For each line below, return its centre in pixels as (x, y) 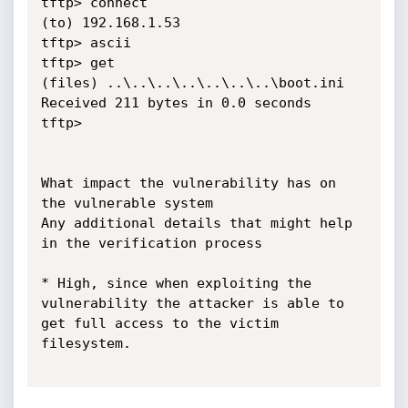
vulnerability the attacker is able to (192, 303)
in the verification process (151, 243)
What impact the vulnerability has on (188, 183)
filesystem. (86, 343)
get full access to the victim (159, 323)
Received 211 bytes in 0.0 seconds (176, 103)
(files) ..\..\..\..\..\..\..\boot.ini (192, 83)
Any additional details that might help (196, 223)
